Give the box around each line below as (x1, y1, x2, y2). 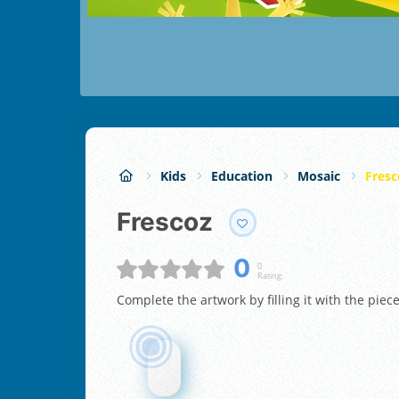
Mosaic (297, 167, 340, 184)
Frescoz (131, 207, 213, 238)
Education (211, 167, 273, 184)
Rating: (256, 269, 283, 281)
